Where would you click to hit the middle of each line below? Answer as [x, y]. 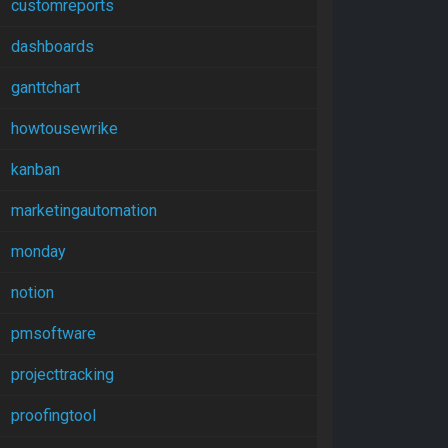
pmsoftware [53, 333]
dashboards [52, 46]
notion [32, 292]
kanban [35, 169]
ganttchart [45, 87]
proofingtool [53, 415]
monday [38, 251]
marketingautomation [84, 210]
